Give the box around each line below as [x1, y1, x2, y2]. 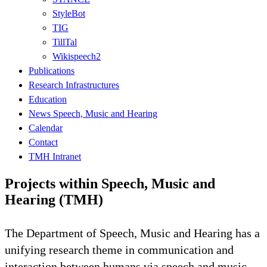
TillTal [52, 36, 77, 47]
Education [29, 94, 67, 104]
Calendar [29, 122, 63, 133]
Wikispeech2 [52, 51, 101, 61]
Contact [29, 136, 58, 147]
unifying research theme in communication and [5, 243, 234, 256]
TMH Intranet [29, 151, 81, 162]
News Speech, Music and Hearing [29, 108, 157, 119]
